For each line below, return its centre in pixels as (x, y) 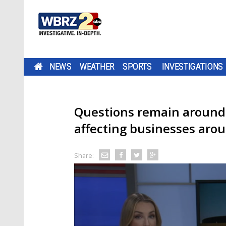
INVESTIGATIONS (192, 67)
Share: (84, 155)
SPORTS (137, 67)
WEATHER (97, 67)
